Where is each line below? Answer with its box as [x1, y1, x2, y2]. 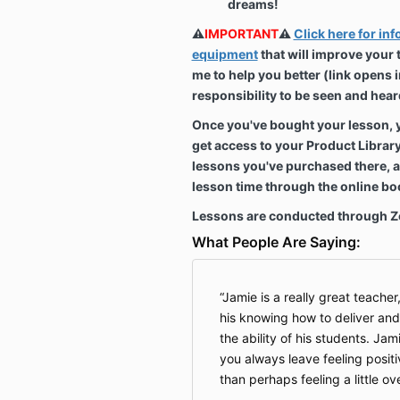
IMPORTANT [204, 25, 279, 41]
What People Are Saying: [191, 232, 361, 251]
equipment [191, 46, 258, 62]
